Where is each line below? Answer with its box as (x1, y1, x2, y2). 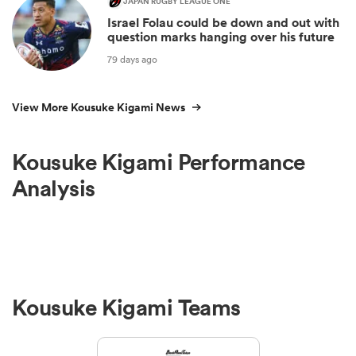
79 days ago (107, 52, 157, 66)
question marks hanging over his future (107, 29, 335, 46)
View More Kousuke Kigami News (12, 99, 185, 116)
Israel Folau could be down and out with (107, 14, 339, 32)
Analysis (12, 174, 95, 203)
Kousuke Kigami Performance (12, 148, 305, 177)
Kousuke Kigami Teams (12, 292, 241, 322)
